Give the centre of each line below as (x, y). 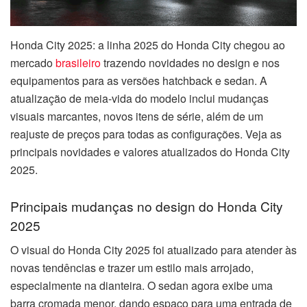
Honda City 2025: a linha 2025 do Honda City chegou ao (148, 45)
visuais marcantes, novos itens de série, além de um (137, 116)
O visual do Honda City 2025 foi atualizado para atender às (153, 250)
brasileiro (78, 62)
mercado (33, 62)
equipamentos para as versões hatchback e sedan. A (139, 80)
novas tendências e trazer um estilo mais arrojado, (132, 268)
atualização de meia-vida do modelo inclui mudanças (139, 98)
